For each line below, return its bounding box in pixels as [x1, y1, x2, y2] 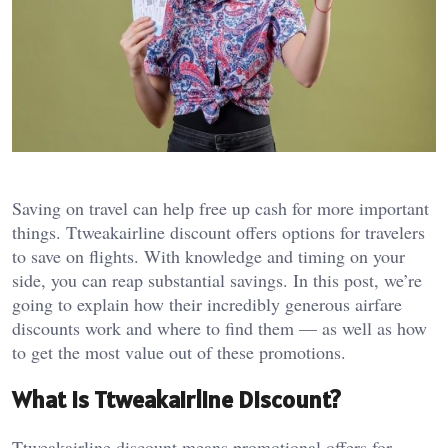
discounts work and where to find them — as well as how [12, 316, 427, 341]
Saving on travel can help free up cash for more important [12, 196, 429, 221]
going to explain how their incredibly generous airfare [12, 292, 402, 317]
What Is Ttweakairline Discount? [12, 384, 341, 416]
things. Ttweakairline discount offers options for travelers [12, 220, 425, 245]
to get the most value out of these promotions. [12, 340, 346, 365]
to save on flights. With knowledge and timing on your [12, 244, 405, 269]
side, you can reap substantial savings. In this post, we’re [12, 268, 422, 293]
